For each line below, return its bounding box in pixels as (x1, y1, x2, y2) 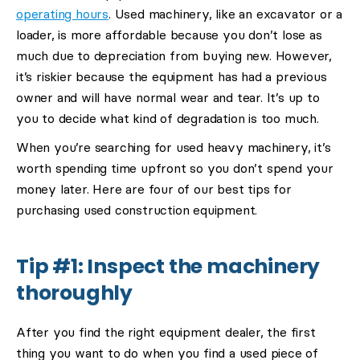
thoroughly (16, 279, 133, 307)
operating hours (16, 6, 109, 22)
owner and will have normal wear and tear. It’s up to (16, 90, 320, 105)
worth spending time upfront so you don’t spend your (16, 161, 333, 176)
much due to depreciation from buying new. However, (16, 48, 332, 63)
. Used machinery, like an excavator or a (108, 6, 343, 22)
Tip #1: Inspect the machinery (16, 252, 321, 280)
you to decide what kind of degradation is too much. (16, 111, 319, 126)
